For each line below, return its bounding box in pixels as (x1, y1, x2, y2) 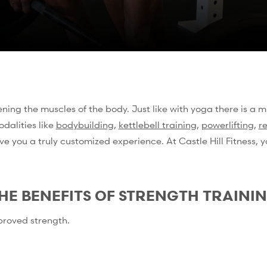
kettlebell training (118, 118, 197, 131)
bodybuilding (55, 118, 114, 131)
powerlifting (201, 118, 254, 131)
